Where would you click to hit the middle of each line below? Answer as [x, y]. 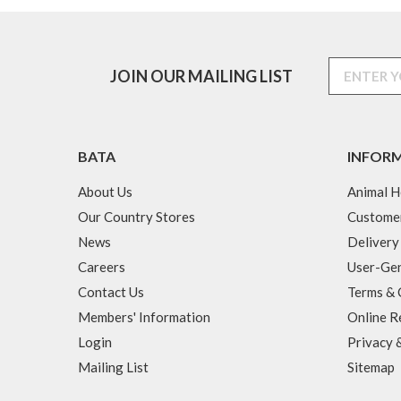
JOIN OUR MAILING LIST [201, 76]
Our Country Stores [137, 217]
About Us [105, 192]
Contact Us [111, 292]
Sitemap [371, 367]
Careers [102, 267]
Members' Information [144, 317]
